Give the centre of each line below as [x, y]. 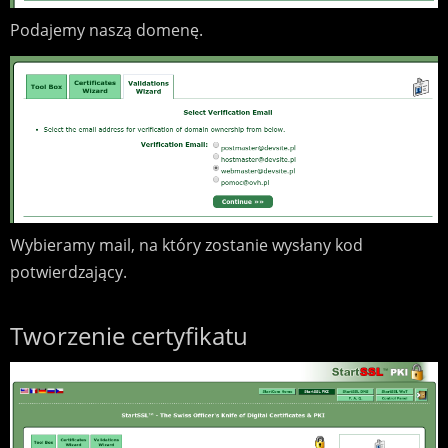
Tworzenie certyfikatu [128, 336]
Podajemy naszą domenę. [106, 30]
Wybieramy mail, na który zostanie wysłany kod [186, 245]
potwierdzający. [68, 272]
